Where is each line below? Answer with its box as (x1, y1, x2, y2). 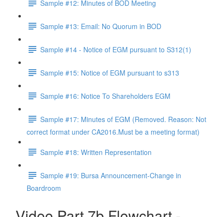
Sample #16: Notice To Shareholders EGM (40, 91, 170, 101)
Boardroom (27, 183, 61, 193)
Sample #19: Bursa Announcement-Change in (40, 170, 181, 180)
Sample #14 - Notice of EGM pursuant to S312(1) (40, 44, 191, 54)
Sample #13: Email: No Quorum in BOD (40, 21, 161, 31)
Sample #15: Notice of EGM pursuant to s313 (40, 67, 179, 77)
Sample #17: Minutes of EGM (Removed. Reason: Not (40, 114, 206, 124)
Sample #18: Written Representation (40, 147, 152, 157)
